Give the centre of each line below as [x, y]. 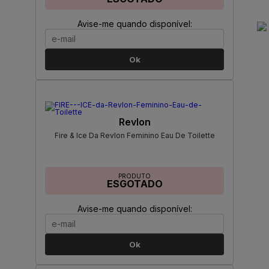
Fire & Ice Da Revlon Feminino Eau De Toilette [134, 136]
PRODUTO [134, 176]
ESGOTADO [134, 184]
